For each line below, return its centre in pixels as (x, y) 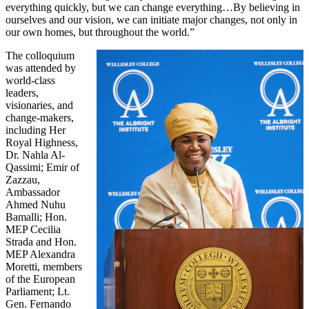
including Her (36, 130)
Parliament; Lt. (38, 291)
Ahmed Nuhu (36, 204)
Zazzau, (23, 179)
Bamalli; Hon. (36, 217)
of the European (40, 279)
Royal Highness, (42, 142)
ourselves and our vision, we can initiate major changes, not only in (151, 19)
